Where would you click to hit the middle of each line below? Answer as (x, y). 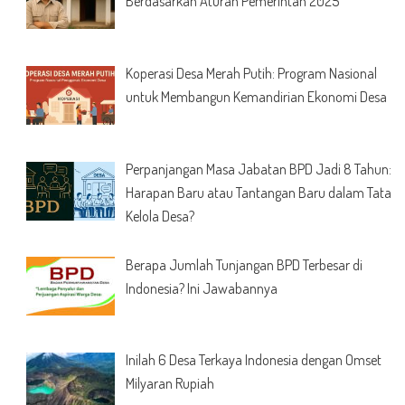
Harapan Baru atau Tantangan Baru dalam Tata (258, 192)
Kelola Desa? (160, 216)
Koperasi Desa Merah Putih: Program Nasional (251, 74)
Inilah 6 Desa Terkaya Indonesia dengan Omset (253, 360)
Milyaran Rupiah (170, 384)
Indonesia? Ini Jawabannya (201, 288)
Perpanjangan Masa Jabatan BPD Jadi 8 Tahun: (258, 169)
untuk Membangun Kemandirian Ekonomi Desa (256, 97)
